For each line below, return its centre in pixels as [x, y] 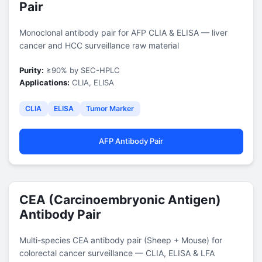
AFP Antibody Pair [131, 141]
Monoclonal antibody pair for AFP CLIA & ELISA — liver [123, 32]
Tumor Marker [110, 108]
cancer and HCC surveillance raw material [99, 45]
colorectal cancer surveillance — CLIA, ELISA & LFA [117, 253]
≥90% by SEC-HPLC [82, 70]
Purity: [31, 70]
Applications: [44, 82]
